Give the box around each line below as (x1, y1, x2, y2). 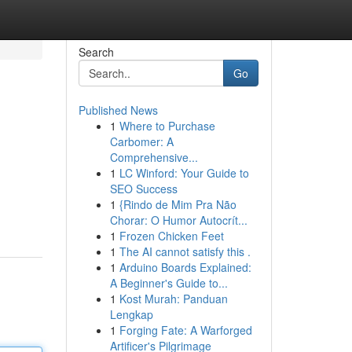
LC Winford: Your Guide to (119, 165, 249, 181)
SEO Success (109, 181, 178, 196)
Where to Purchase (119, 118, 215, 134)
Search (78, 44, 114, 60)
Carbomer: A (109, 134, 174, 149)
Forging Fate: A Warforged (119, 322, 252, 338)
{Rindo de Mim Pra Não (119, 196, 236, 212)
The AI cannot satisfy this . (119, 244, 251, 259)
